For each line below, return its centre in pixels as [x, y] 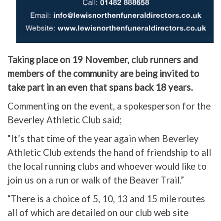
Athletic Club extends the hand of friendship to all [109, 153]
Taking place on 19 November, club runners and [103, 60]
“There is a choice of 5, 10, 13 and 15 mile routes [106, 199]
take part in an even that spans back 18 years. [100, 88]
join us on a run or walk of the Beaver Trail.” [96, 180]
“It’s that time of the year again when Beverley [103, 139]
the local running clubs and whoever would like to [107, 166]
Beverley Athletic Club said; [65, 120]
